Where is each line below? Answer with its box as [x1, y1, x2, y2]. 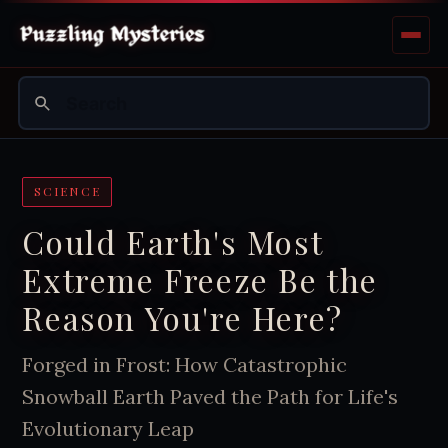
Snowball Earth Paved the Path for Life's [22, 383, 399, 409]
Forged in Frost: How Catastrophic [22, 351, 348, 377]
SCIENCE [33, 183, 101, 200]
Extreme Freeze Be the [22, 257, 378, 301]
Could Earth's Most [22, 219, 323, 263]
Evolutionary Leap [22, 415, 195, 441]
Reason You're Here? [22, 295, 343, 339]
